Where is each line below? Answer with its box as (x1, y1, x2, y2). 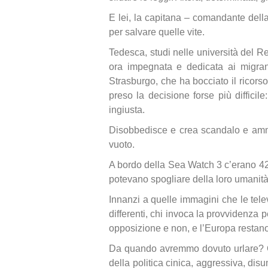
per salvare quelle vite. (109, 27, 205, 37)
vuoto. (109, 139, 135, 150)
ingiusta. (109, 105, 145, 115)
